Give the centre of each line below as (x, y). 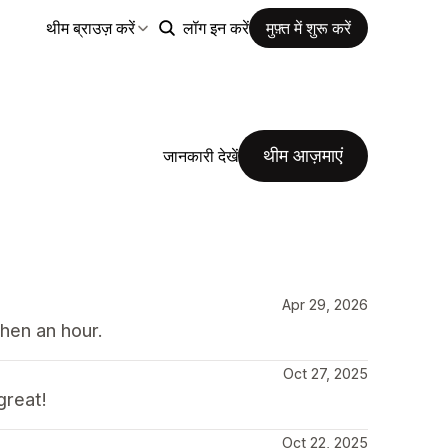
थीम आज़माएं (303, 155)
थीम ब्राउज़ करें (90, 27)
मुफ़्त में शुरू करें (308, 27)
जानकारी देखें (200, 155)
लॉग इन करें (216, 27)
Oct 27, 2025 (325, 373)
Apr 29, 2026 (325, 304)
